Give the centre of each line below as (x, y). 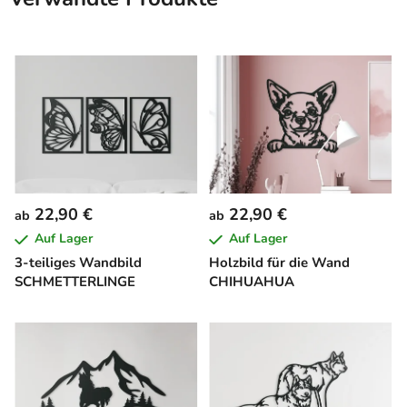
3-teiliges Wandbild (78, 263)
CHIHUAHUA (252, 282)
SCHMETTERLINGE (75, 282)
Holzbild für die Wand (279, 263)
